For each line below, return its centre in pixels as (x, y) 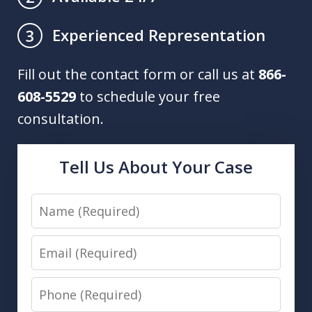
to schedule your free (148, 97)
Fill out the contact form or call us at (138, 75)
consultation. (61, 119)
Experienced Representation (159, 35)
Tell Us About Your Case (156, 167)
